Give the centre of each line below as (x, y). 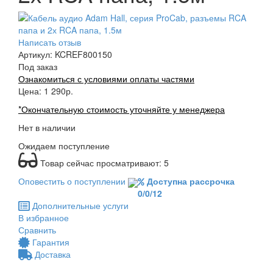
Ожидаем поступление (64, 146)
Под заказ (38, 67)
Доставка (51, 254)
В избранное (44, 218)
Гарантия (50, 242)
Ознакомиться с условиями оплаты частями (106, 79)
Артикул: (37, 55)
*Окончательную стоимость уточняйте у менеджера (122, 109)
